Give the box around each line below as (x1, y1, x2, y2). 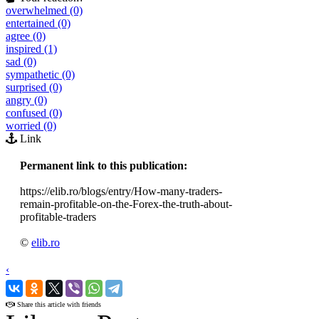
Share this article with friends (15, 300, 101, 308)
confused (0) (6, 106, 62, 119)
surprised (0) (6, 80, 62, 93)
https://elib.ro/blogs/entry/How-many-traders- (20, 184, 222, 197)
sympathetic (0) (6, 68, 75, 80)
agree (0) (6, 29, 46, 42)
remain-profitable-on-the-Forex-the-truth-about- (20, 197, 232, 210)
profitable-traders (20, 210, 96, 223)
